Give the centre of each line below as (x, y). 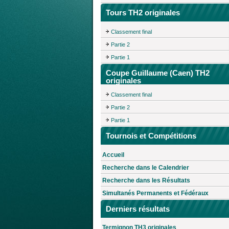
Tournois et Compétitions (151, 135)
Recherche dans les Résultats (146, 180)
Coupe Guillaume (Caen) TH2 (158, 73)
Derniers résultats (138, 209)
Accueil (113, 155)
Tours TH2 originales (143, 13)
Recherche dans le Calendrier (146, 167)
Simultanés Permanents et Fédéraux (155, 193)
